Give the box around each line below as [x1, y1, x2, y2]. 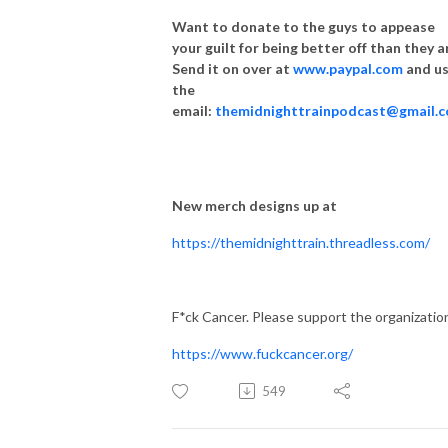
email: [172, 101, 215, 119]
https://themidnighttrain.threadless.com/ [172, 233, 430, 251]
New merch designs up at [172, 196, 337, 214]
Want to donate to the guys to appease [172, 17, 435, 35]
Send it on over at [172, 59, 293, 77]
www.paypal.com [293, 59, 403, 77]
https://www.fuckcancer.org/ [172, 344, 353, 362]
